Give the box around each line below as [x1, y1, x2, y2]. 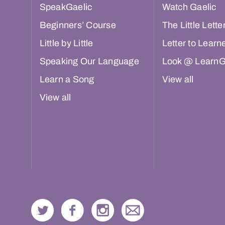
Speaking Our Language [39, 56, 139, 67]
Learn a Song [39, 74, 94, 85]
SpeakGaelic [39, 2, 92, 13]
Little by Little [39, 38, 93, 49]
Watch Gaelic [162, 2, 216, 13]
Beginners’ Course [39, 20, 116, 31]
